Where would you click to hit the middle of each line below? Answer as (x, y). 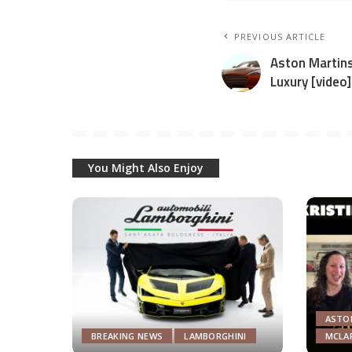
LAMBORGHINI (215, 335)
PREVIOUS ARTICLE (280, 37)
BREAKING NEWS (127, 335)
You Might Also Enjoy (146, 168)
